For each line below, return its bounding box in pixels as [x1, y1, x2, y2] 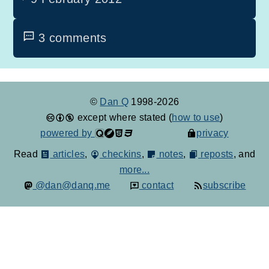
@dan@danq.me [32, 180, 110, 190]
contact [139, 180, 174, 190]
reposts [198, 148, 234, 159]
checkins [99, 148, 142, 159]
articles [50, 148, 85, 159]
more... [119, 164, 150, 175]
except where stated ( [74, 112, 172, 122]
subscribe [202, 180, 246, 190]
